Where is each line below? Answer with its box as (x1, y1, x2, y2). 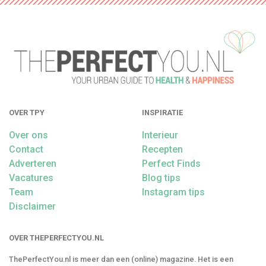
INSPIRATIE (142, 107, 183, 117)
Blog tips (142, 172, 180, 183)
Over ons (9, 129, 48, 141)
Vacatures (9, 172, 53, 183)
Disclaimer (9, 201, 56, 212)
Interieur (142, 129, 178, 141)
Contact (9, 144, 43, 155)
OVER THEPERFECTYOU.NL (9, 233, 104, 242)
